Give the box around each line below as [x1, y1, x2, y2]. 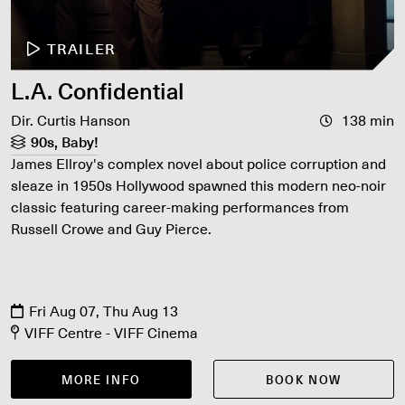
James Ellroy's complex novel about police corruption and [11, 151, 386, 174]
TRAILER [46, 36, 116, 60]
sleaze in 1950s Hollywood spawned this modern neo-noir [11, 173, 386, 196]
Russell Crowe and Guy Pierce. [11, 216, 212, 240]
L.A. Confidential [11, 71, 184, 108]
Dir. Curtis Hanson [11, 108, 130, 131]
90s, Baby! [31, 129, 99, 153]
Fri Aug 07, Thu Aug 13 [29, 298, 178, 322]
